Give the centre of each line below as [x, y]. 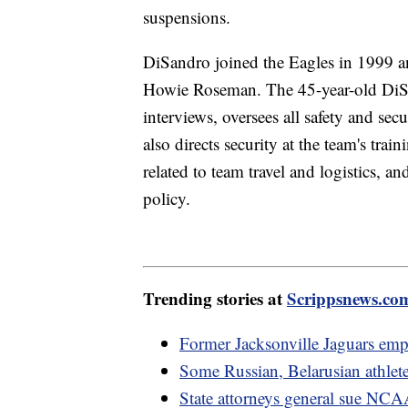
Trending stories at [215, 298]
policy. [167, 199]
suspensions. [187, 17]
